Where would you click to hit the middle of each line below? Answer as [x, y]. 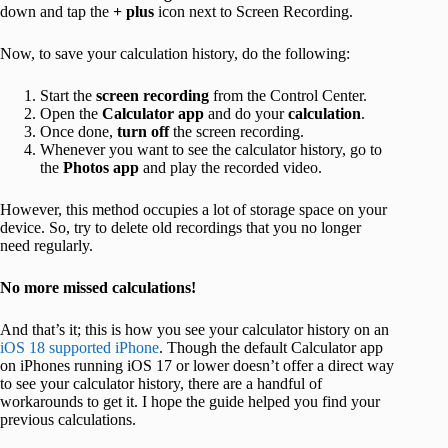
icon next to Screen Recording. [253, 11]
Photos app [101, 167]
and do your [246, 113]
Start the [68, 95]
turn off [143, 131]
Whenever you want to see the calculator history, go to [211, 149]
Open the [71, 113]
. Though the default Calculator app [271, 347]
